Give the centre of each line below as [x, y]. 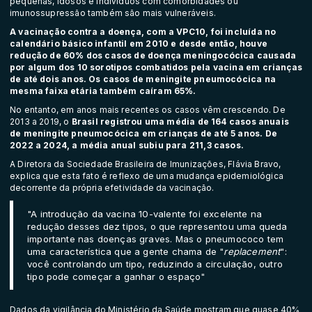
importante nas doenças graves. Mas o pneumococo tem [156, 239]
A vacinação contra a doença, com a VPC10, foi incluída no [143, 32]
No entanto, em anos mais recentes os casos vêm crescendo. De [148, 110]
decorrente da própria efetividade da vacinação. [112, 188]
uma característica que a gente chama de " [126, 252]
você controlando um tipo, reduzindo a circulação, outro [155, 264]
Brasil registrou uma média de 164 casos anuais [180, 122]
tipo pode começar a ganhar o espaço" [116, 277]
